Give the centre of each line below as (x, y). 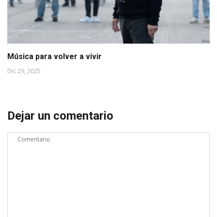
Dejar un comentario (60, 116)
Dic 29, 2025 (24, 71)
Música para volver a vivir (54, 57)
